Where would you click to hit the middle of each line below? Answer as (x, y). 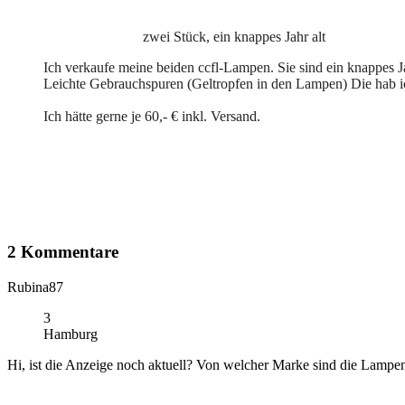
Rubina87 (35, 287)
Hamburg (71, 334)
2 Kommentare (63, 252)
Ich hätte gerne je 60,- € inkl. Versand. (152, 116)
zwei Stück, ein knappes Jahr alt (234, 36)
